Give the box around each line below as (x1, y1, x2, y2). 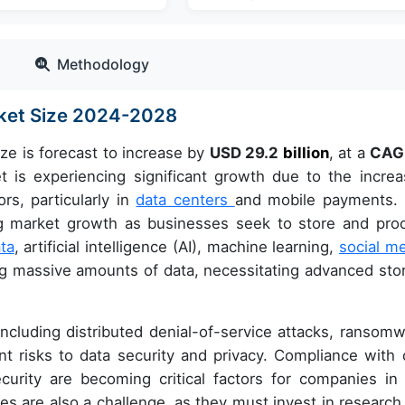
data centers (136, 191, 235, 210)
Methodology (57, 55, 149, 74)
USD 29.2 (209, 144, 283, 163)
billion (282, 144, 329, 163)
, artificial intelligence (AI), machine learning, (14, 238, 339, 257)
